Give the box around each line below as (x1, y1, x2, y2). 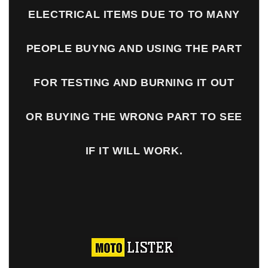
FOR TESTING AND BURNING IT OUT (33, 76, 234, 89)
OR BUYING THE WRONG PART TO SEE (26, 110, 242, 123)
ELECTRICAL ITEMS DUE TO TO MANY (28, 8, 240, 20)
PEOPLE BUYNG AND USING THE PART (26, 42, 242, 54)
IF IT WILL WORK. (85, 144, 183, 157)
